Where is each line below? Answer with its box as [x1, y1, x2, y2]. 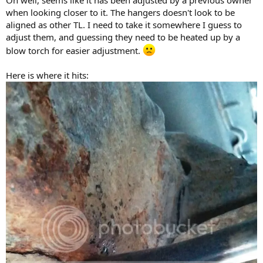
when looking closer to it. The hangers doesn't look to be [6, 6, 235, 19]
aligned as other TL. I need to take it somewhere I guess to [6, 19, 242, 31]
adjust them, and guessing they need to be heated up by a [6, 31, 240, 43]
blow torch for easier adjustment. [6, 45, 143, 57]
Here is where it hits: [6, 69, 89, 82]
